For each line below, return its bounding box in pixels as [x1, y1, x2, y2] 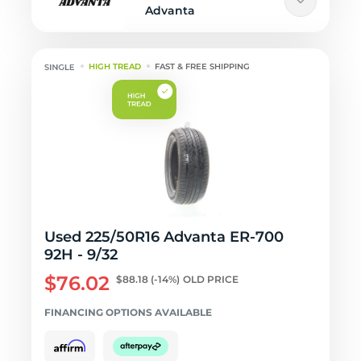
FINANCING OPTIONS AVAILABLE [44, 306, 212, 318]
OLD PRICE [183, 273, 239, 285]
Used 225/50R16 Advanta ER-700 [44, 228, 284, 246]
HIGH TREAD [89, 61, 142, 72]
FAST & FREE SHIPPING [155, 61, 251, 72]
